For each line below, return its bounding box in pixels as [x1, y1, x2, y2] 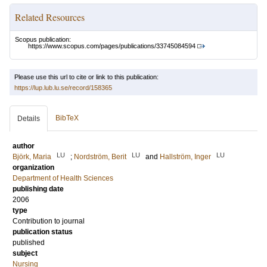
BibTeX [55, 114, 79, 123]
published [13, 238, 45, 247]
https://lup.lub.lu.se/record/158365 [14, 84, 112, 92]
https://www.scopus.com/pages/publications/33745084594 [28, 42, 195, 50]
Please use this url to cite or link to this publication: [14, 73, 159, 81]
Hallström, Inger [160, 153, 211, 162]
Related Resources [15, 11, 85, 23]
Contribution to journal [13, 217, 85, 226]
